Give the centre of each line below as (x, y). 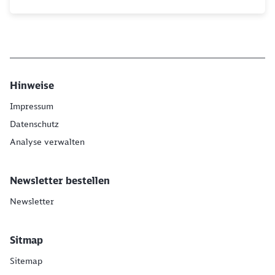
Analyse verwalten (47, 142)
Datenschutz (34, 124)
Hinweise (32, 85)
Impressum (32, 106)
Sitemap (26, 261)
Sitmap (26, 240)
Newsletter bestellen (60, 180)
